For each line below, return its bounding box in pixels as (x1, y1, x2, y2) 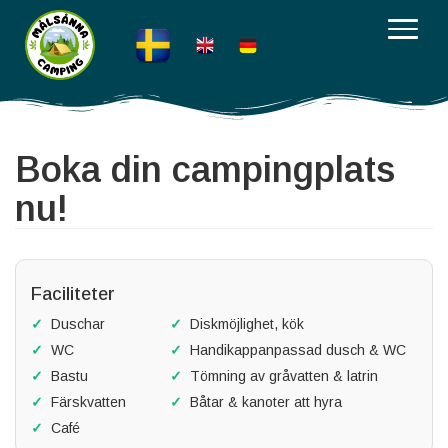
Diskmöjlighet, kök (185, 316, 304, 332)
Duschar (47, 316, 105, 332)
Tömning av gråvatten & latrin (185, 368, 378, 384)
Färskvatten (47, 394, 126, 410)
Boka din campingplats (15, 149, 395, 190)
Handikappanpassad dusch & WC (185, 342, 406, 358)
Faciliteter (31, 284, 115, 304)
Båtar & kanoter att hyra (185, 394, 342, 410)
